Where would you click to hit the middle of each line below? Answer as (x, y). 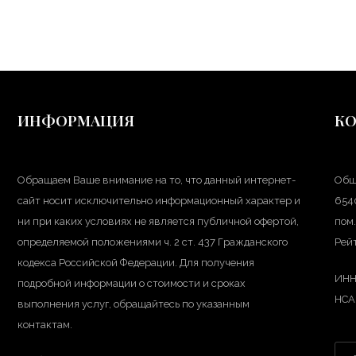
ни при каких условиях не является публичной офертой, (159, 221)
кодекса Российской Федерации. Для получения (136, 262)
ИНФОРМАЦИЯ (76, 120)
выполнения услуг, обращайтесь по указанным (134, 304)
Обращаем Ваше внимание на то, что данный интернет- (157, 180)
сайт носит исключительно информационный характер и (159, 200)
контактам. (45, 324)
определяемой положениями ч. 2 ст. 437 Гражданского (153, 242)
